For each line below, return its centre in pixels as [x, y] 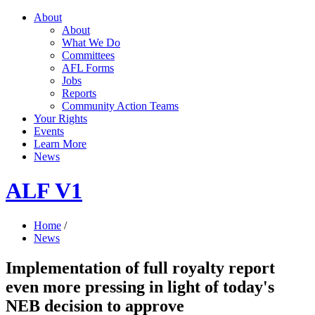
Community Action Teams [120, 106]
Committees [88, 55]
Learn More [60, 144]
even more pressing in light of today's [140, 287]
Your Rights [60, 118]
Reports [79, 93]
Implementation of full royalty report [140, 268]
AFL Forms [88, 68]
